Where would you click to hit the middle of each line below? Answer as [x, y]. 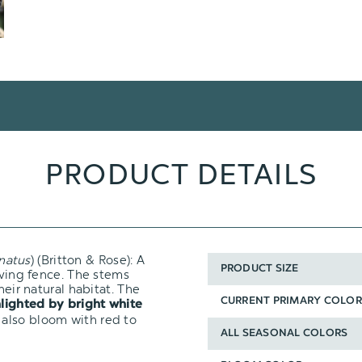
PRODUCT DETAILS [181, 175]
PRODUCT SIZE [259, 269]
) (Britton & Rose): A [88, 260]
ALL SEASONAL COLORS [284, 334]
